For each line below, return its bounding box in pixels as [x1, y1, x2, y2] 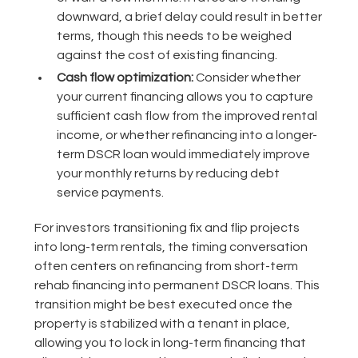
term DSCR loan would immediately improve [56, 148, 310, 161]
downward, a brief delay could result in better [56, 10, 322, 24]
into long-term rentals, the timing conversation [34, 241, 308, 254]
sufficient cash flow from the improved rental [56, 109, 317, 123]
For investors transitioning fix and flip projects [34, 221, 300, 235]
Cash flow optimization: [56, 71, 193, 85]
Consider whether [193, 71, 300, 85]
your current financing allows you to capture [56, 90, 313, 104]
